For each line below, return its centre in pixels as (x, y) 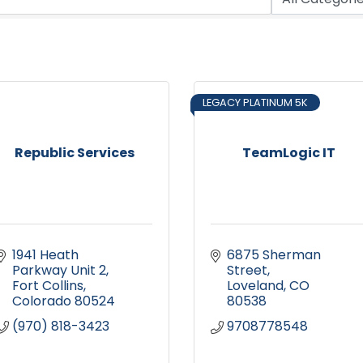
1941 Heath (45, 255)
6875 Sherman (274, 255)
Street (247, 271)
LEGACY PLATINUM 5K (255, 103)
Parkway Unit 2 (59, 271)
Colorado (42, 301)
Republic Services (74, 153)
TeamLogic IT (289, 153)
